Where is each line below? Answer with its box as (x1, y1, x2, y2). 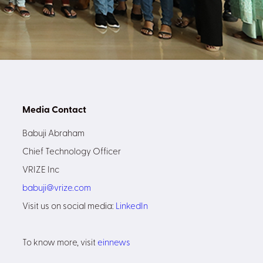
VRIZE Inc (22, 166, 59, 175)
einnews (97, 239, 130, 248)
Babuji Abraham (22, 130, 85, 139)
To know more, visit (22, 239, 97, 248)
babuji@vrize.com (22, 184, 91, 193)
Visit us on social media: (22, 203, 116, 211)
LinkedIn (116, 203, 148, 211)
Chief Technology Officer (22, 148, 121, 157)
